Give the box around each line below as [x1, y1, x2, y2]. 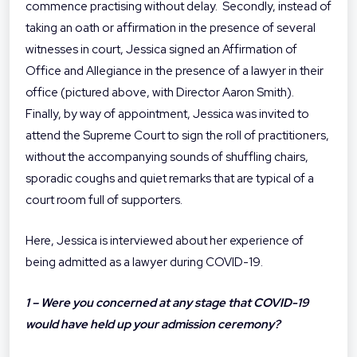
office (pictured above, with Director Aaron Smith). [25, 84, 294, 101]
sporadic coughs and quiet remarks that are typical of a [25, 171, 314, 187]
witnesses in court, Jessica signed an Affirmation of [25, 41, 297, 58]
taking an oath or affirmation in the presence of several [25, 20, 316, 37]
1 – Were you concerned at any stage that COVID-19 [25, 295, 308, 312]
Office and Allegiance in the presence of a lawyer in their [25, 63, 324, 80]
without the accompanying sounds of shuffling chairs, [25, 149, 308, 166]
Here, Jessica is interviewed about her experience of [25, 233, 304, 249]
